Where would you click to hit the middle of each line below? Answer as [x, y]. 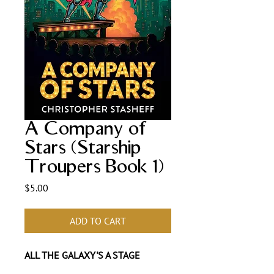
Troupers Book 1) [94, 167]
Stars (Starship [83, 148]
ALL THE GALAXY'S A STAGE [82, 255]
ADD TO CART [98, 221]
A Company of [86, 129]
